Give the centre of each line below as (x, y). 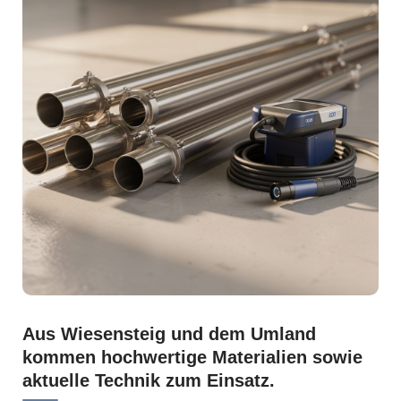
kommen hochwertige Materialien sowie (192, 357)
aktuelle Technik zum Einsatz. (149, 380)
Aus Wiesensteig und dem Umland (169, 334)
